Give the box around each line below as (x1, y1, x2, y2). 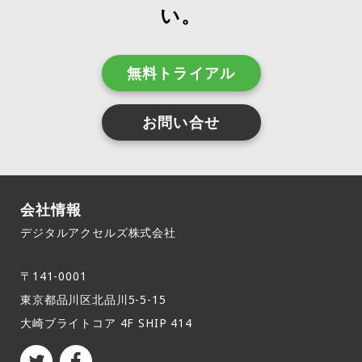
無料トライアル (127, 63, 235, 83)
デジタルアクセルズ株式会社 (20, 225, 176, 241)
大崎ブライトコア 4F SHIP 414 (20, 315, 192, 331)
